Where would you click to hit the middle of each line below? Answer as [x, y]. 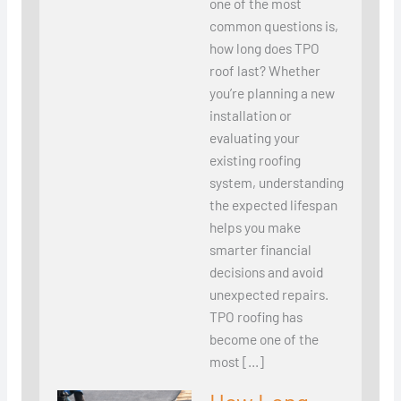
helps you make [255, 227]
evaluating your [254, 138]
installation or [250, 115]
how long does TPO [264, 48]
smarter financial [260, 250]
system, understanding [276, 183]
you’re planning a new [272, 93]
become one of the [264, 339]
